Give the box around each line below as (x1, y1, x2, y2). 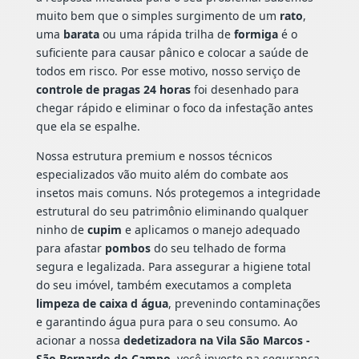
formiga (233, 26, 278, 42)
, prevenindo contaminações (167, 296, 321, 312)
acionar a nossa (35, 333, 123, 349)
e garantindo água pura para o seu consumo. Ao (35, 314, 297, 330)
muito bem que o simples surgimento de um (35, 8, 280, 24)
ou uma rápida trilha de (99, 26, 234, 42)
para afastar (35, 240, 105, 256)
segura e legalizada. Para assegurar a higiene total (35, 259, 311, 275)
